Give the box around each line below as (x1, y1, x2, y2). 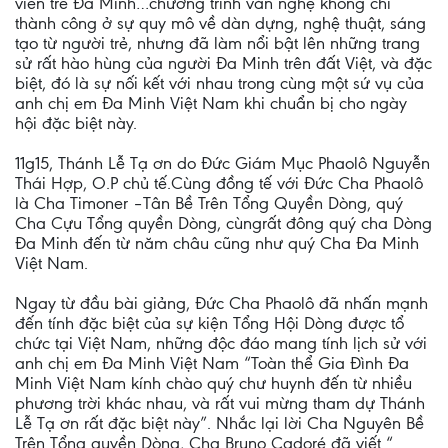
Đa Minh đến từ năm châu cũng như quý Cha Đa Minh (15, 233, 419, 253)
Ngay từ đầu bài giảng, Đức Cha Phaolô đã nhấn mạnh (15, 293, 428, 313)
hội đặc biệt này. (15, 113, 137, 133)
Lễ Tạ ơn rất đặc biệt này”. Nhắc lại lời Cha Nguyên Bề (15, 413, 424, 433)
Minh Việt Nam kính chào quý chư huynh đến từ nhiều (15, 373, 412, 393)
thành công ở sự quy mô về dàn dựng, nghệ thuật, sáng (15, 13, 426, 33)
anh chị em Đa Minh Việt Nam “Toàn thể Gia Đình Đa (15, 353, 409, 373)
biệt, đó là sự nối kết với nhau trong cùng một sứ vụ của (15, 73, 424, 93)
